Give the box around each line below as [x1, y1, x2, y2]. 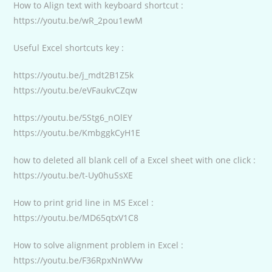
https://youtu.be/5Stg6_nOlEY [13, 111, 133, 123]
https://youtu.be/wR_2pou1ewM [13, 14, 143, 26]
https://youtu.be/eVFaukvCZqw [13, 84, 138, 96]
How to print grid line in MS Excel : [13, 196, 154, 208]
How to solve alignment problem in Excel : [13, 239, 184, 251]
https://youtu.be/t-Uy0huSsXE [13, 169, 134, 181]
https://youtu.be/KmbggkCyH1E [13, 126, 141, 138]
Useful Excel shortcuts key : [13, 41, 124, 53]
